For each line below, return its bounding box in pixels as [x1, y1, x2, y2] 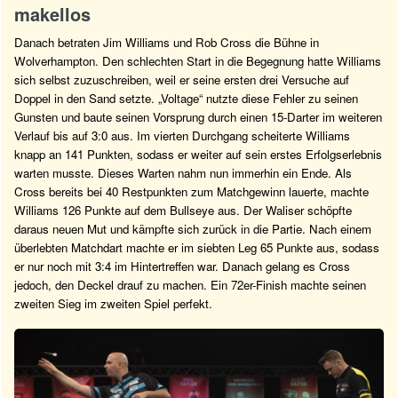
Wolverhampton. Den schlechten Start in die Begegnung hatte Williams [14, 52, 381, 70]
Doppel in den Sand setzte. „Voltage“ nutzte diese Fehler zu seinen [14, 90, 358, 107]
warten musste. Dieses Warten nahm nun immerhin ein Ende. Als [14, 164, 352, 182]
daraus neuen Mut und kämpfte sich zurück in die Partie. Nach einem [14, 220, 371, 238]
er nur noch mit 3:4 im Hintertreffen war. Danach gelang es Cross [14, 258, 350, 275]
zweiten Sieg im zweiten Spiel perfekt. [14, 295, 212, 313]
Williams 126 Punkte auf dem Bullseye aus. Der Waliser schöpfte [14, 202, 352, 219]
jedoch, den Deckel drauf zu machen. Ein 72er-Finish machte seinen [14, 276, 366, 294]
